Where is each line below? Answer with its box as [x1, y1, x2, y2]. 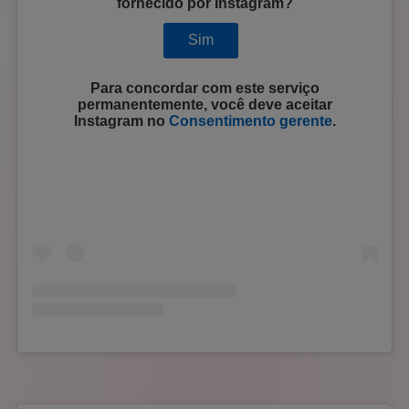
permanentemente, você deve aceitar [77, 97, 332, 113]
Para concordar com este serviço [89, 80, 320, 97]
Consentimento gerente [168, 113, 332, 130]
